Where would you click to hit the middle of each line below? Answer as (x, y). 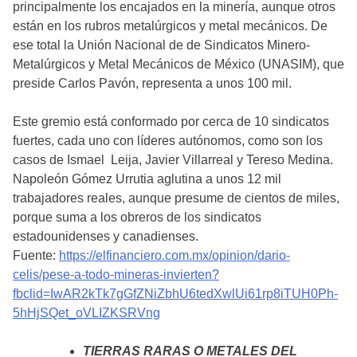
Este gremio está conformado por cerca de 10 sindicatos (171, 121)
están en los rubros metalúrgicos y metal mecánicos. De (170, 25)
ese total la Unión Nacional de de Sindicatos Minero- (161, 45)
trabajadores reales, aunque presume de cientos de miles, (176, 198)
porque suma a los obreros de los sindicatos (137, 217)
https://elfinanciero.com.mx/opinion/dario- (175, 255)
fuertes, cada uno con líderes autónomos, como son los (168, 140)
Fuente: (36, 255)
